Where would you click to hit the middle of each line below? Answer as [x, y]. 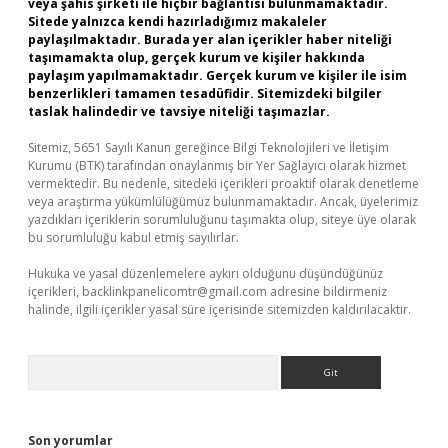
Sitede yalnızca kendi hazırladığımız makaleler [177, 21]
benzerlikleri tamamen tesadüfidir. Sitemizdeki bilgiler [205, 93]
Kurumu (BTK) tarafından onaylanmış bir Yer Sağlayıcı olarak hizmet [217, 165]
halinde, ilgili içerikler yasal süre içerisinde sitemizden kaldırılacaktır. [219, 309]
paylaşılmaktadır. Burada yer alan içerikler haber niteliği [210, 39]
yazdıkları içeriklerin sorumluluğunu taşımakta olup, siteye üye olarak [222, 219]
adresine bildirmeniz [327, 291]
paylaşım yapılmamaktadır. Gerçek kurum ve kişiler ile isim [217, 75]
